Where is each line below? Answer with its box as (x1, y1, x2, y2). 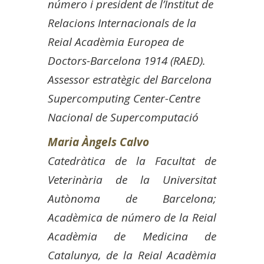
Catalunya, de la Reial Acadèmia (47, 247, 217, 263)
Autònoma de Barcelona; (47, 190, 217, 206)
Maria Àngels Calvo (47, 134, 149, 150)
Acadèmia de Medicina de (47, 228, 217, 244)
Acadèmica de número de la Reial (47, 209, 217, 225)
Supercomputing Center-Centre (47, 90, 200, 106)
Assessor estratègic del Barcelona (47, 71, 212, 87)
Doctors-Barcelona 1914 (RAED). (47, 52, 206, 68)
